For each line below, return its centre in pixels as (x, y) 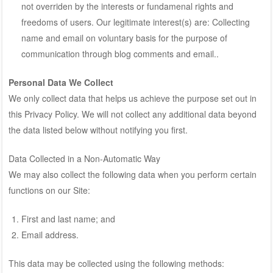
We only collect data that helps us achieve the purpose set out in (132, 98)
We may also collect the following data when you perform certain (132, 174)
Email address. (50, 234)
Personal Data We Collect (61, 82)
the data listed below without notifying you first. (98, 129)
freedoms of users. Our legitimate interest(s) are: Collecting (135, 22)
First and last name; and (68, 218)
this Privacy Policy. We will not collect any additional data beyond (132, 114)
